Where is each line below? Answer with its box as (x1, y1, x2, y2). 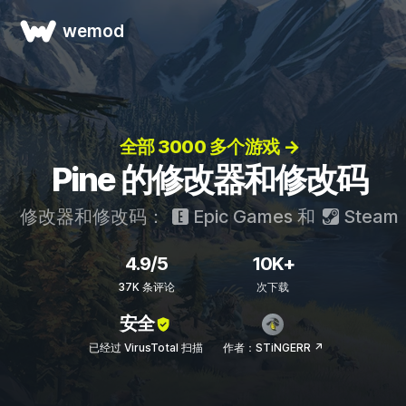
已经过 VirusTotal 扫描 (89, 341, 203, 354)
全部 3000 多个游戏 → (119, 136, 300, 158)
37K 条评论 (117, 280, 175, 294)
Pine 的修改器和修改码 (52, 159, 367, 199)
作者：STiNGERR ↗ (222, 341, 324, 354)
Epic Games (188, 206, 293, 227)
